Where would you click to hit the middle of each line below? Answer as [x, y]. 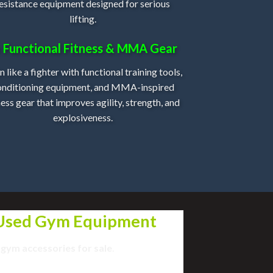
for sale [94, 247]
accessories [49, 247]
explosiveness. [83, 118]
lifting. [83, 18]
